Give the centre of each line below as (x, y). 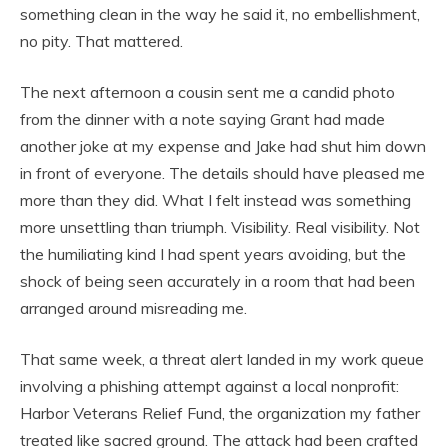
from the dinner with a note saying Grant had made (202, 118)
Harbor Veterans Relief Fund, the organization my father (220, 412)
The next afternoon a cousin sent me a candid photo (207, 91)
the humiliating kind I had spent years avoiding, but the (213, 253)
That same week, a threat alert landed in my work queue (222, 358)
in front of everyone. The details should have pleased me (222, 172)
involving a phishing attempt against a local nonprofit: (209, 385)
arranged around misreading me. (133, 307)
